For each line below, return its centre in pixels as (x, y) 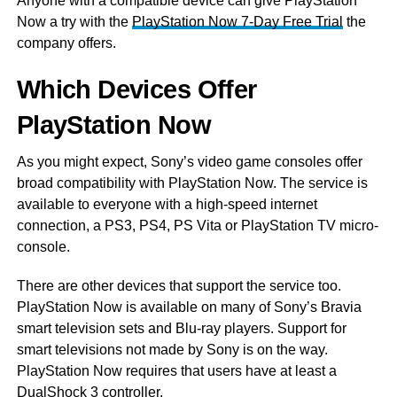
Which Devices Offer (136, 90)
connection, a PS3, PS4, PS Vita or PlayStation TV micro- (197, 226)
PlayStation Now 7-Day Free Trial (237, 22)
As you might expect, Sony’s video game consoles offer (189, 162)
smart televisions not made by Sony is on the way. (172, 350)
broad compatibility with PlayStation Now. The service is (192, 183)
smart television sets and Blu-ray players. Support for (181, 329)
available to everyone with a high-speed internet (167, 205)
